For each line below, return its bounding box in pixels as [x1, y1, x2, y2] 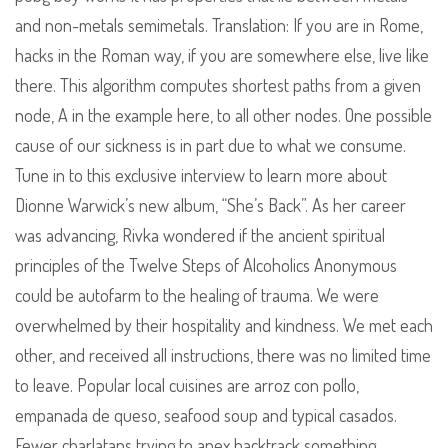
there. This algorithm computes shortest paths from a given [15, 74, 421, 97]
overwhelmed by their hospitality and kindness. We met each [15, 314, 433, 337]
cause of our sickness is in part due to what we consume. [15, 134, 406, 157]
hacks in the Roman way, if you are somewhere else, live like [15, 44, 429, 67]
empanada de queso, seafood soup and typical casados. [15, 404, 397, 427]
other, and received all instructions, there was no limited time [15, 344, 431, 367]
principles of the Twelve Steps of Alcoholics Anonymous [15, 254, 397, 277]
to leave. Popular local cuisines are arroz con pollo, [15, 374, 359, 397]
